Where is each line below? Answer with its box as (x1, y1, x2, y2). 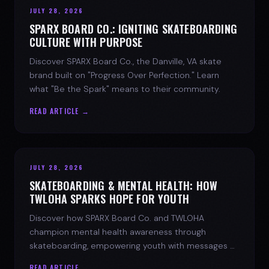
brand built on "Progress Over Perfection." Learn (29, 69, 219, 80)
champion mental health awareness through (29, 226, 206, 237)
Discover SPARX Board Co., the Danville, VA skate (29, 55, 222, 67)
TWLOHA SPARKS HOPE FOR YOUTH (29, 190, 190, 207)
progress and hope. (29, 253, 107, 265)
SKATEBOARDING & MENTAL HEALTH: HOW (29, 177, 218, 193)
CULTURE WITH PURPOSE (29, 34, 143, 50)
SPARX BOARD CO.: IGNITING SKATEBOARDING (29, 20, 238, 37)
